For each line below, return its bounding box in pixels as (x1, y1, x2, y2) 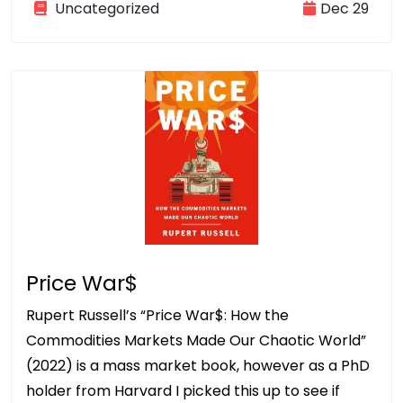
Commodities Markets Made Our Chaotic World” (26, 330, 366, 352)
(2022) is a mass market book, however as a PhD (26, 355, 370, 377)
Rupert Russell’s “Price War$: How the (26, 305, 289, 327)
